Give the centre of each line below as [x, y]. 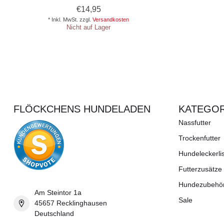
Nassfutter [195, 123]
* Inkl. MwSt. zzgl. [70, 20]
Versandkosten [111, 20]
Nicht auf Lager [88, 27]
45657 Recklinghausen [71, 203]
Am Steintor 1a [58, 193]
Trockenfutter [199, 138]
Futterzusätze [200, 169]
